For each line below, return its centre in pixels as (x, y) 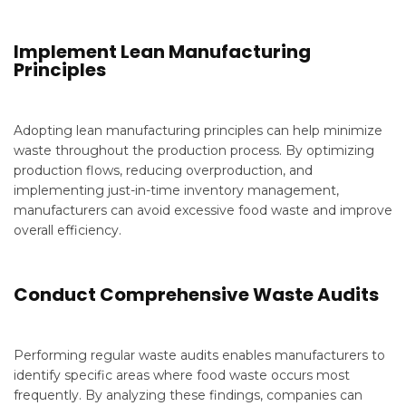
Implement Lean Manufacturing (162, 52)
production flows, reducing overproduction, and (163, 170)
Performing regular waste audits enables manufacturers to (199, 355)
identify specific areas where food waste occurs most (182, 375)
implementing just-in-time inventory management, (176, 190)
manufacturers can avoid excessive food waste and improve (203, 210)
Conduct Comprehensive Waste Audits (196, 295)
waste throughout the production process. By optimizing (194, 150)
